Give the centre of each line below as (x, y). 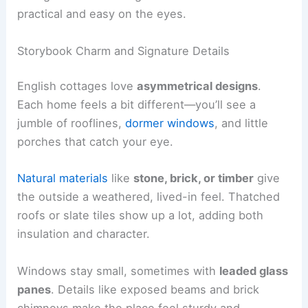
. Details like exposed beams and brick (155, 289)
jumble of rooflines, (71, 123)
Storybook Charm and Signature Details (124, 51)
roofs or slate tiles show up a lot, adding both (141, 216)
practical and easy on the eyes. (102, 14)
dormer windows (170, 123)
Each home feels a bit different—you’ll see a (137, 105)
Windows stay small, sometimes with (119, 271)
